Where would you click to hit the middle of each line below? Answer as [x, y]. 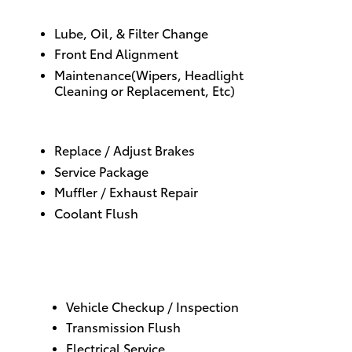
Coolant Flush [97, 212]
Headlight [214, 74]
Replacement [166, 90]
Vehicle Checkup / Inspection [152, 306]
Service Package [102, 170]
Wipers [157, 74]
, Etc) [220, 90]
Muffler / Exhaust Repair [126, 192]
